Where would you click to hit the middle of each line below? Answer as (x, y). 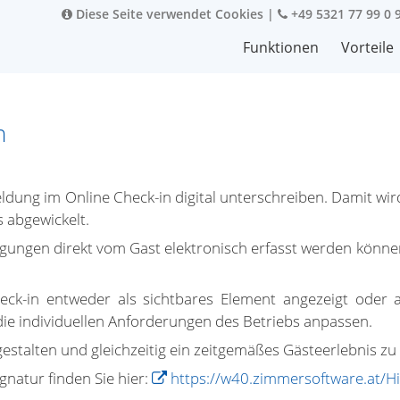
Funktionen (281, 47)
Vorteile (367, 47)
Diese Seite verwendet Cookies (168, 14)
